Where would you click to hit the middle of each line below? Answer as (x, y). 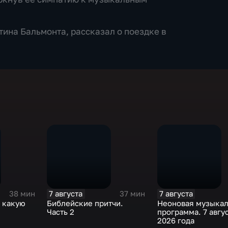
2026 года (176, 220)
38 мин (22, 194)
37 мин (133, 194)
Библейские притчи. (85, 203)
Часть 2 (61, 212)
